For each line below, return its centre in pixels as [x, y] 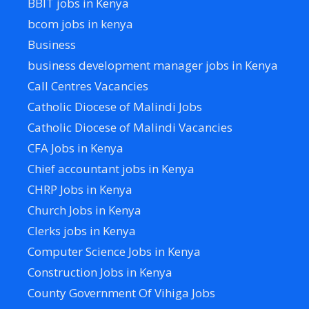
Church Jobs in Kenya [84, 210]
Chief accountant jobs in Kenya [111, 168]
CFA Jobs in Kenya [76, 148]
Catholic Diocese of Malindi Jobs [115, 106]
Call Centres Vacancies [88, 86]
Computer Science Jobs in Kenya [114, 251]
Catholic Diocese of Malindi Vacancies [130, 127]
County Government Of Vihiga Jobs [121, 292]
